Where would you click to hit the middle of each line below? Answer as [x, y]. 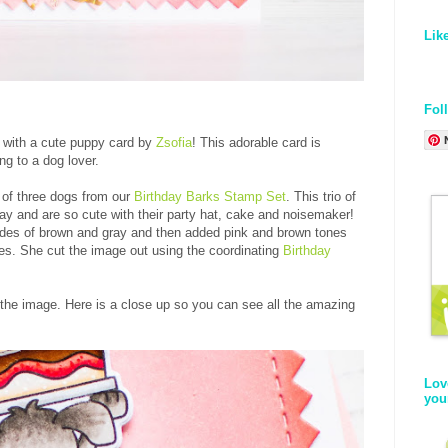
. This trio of [321, 196]
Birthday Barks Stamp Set [210, 196]
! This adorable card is [256, 142]
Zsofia [174, 142]
